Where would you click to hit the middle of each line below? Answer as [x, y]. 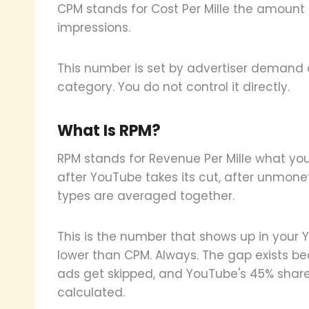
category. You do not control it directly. [173, 87]
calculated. [91, 292]
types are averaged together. [146, 196]
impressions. [94, 27]
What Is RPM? [109, 130]
